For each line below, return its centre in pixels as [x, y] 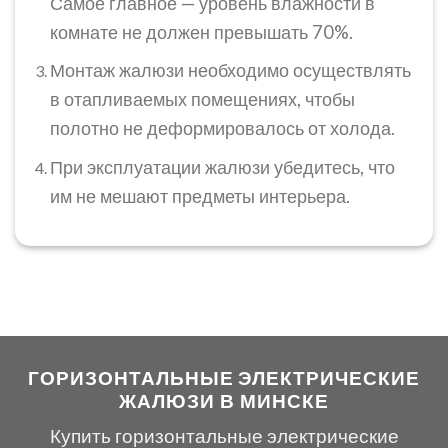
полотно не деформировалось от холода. [222, 128]
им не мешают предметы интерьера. [199, 195]
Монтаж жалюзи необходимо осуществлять [230, 70]
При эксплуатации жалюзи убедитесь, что [222, 166]
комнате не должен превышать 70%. [201, 31]
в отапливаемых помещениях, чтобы [202, 99]
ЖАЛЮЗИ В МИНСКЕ [224, 400]
